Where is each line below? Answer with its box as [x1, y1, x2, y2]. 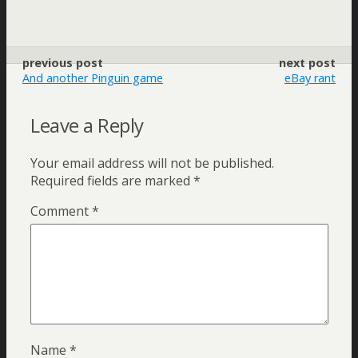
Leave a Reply [30, 111, 144, 138]
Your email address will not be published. [30, 153, 274, 172]
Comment [30, 201, 92, 220]
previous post [22, 55, 103, 70]
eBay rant [284, 70, 336, 86]
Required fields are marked [30, 171, 193, 189]
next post [279, 55, 336, 70]
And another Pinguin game [22, 70, 163, 86]
